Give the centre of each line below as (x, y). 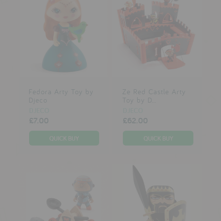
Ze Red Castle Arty (154, 92)
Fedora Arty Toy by (61, 92)
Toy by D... (139, 100)
